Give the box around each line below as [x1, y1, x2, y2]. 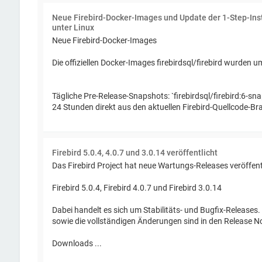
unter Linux [51, 22, 94, 32]
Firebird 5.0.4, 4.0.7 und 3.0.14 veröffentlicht [51, 147, 218, 157]
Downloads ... [51, 238, 102, 248]
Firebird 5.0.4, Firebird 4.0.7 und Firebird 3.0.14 [51, 182, 222, 192]
